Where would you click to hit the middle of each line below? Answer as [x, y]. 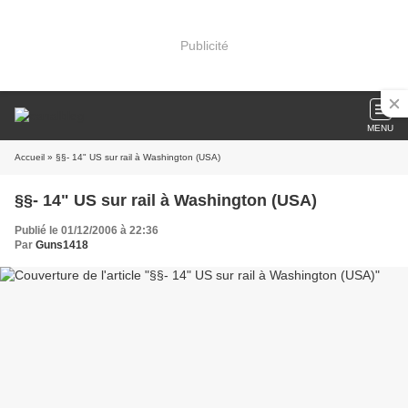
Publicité [204, 45]
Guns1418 [62, 245]
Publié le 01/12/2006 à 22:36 [87, 230]
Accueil [30, 157]
